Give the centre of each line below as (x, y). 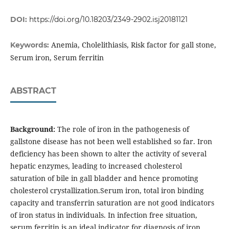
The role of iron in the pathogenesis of (122, 129)
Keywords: (30, 45)
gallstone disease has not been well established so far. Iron (111, 142)
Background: (32, 129)
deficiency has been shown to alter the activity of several (108, 154)
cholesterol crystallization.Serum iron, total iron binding (107, 191)
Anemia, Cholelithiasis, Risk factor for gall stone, (133, 45)
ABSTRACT (33, 91)
